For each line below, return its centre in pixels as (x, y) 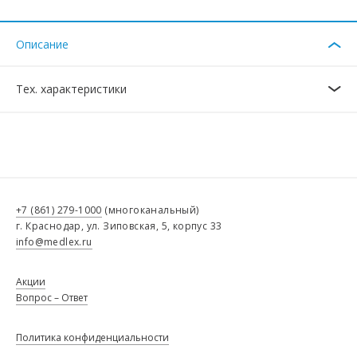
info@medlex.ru (54, 242)
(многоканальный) (150, 210)
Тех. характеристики (71, 89)
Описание (42, 44)
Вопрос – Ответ (52, 298)
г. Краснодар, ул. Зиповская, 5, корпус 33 (119, 226)
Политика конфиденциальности (92, 337)
